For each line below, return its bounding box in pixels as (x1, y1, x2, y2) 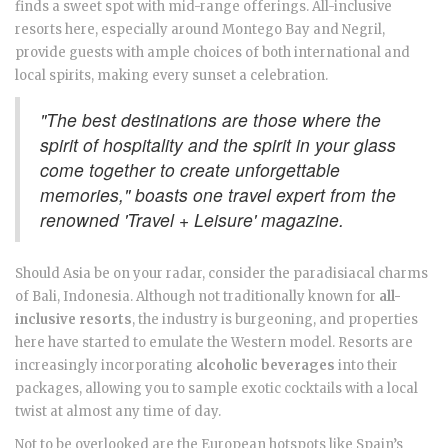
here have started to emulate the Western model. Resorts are (15, 334, 413, 352)
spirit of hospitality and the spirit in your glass (40, 132, 396, 158)
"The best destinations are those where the (40, 107, 381, 133)
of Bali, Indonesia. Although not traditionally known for (15, 288, 379, 306)
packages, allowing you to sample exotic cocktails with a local (15, 380, 418, 398)
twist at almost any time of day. (15, 403, 221, 421)
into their (335, 357, 398, 375)
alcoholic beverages (196, 357, 335, 375)
